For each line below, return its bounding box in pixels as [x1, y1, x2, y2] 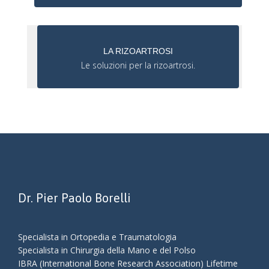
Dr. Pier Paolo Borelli [18, 190, 131, 205]
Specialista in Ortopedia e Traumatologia [18, 231, 177, 243]
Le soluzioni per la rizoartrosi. [81, 59, 195, 71]
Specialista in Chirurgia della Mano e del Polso [18, 244, 196, 256]
